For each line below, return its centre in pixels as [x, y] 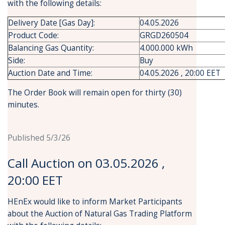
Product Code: [33, 35]
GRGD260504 [164, 35]
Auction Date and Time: [50, 73]
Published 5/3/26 [39, 138]
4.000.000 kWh [166, 48]
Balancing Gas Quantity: [51, 48]
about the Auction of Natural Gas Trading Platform [100, 214]
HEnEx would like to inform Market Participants [95, 202]
